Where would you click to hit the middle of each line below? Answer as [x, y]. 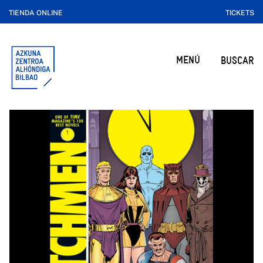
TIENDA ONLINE [36, 13]
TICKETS [240, 13]
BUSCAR [237, 60]
